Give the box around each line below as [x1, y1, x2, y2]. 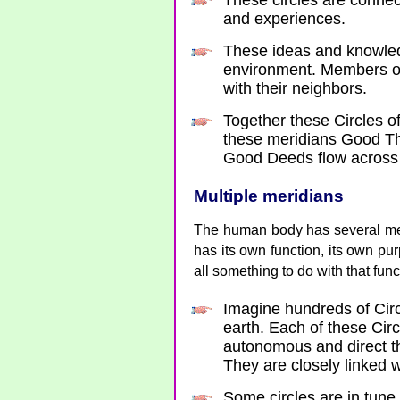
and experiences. [223, 10, 346, 28]
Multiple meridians [194, 187, 344, 205]
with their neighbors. [223, 79, 367, 97]
